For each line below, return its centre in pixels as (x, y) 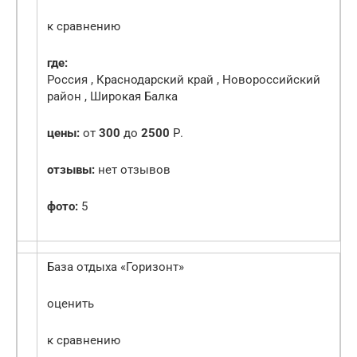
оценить (71, 304)
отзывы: (71, 170)
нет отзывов (133, 170)
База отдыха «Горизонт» (116, 267)
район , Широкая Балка (112, 97)
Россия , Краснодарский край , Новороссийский (184, 80)
